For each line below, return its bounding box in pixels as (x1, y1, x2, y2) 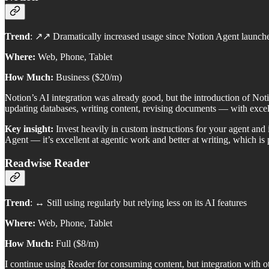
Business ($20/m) (53, 72, 122, 83)
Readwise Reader (5, 157, 89, 170)
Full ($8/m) (53, 238, 98, 249)
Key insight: (5, 124, 53, 134)
